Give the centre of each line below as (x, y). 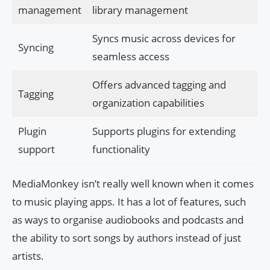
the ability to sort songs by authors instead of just (127, 238)
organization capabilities (148, 103)
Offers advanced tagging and (159, 85)
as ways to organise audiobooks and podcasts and (128, 220)
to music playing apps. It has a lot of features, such (129, 202)
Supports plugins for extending (164, 131)
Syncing (36, 48)
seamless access (130, 57)
